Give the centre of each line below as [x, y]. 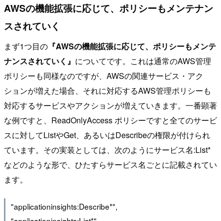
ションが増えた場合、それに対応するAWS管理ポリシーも [108, 91]
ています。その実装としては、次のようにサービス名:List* [107, 150]
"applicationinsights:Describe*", [64, 206]
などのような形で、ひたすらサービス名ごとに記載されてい [110, 165]
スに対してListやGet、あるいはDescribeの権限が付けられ [107, 135]
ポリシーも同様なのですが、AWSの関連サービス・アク [104, 76]
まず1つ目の [26, 46]
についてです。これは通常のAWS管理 [143, 61]
